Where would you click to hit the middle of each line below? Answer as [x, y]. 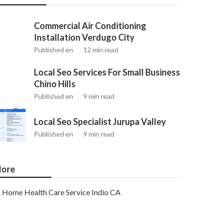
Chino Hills [55, 84]
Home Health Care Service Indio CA [61, 192]
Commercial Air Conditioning [90, 26]
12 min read [101, 50]
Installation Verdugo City [84, 37]
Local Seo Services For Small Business [107, 72]
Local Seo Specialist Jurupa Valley [100, 122]
